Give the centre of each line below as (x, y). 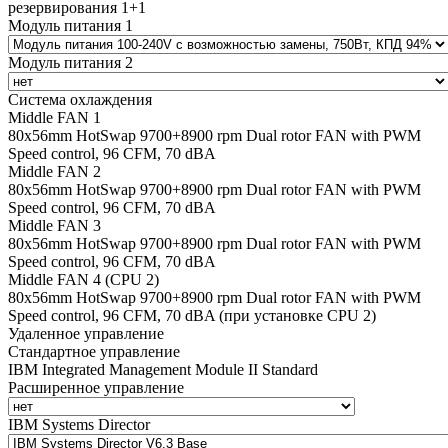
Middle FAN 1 (54, 117)
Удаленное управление (86, 333)
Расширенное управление (96, 387)
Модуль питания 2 (70, 62)
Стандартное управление (94, 351)
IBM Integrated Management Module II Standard (163, 369)
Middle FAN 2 (54, 171)
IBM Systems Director (79, 424)
